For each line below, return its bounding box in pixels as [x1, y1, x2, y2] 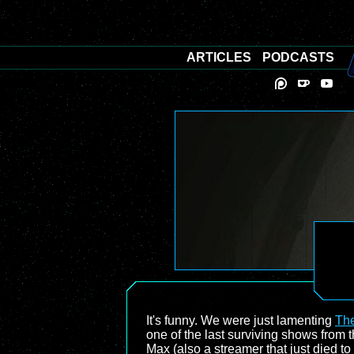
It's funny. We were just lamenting [146, 314, 335, 327]
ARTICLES [186, 51, 251, 64]
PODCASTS [262, 51, 334, 64]
